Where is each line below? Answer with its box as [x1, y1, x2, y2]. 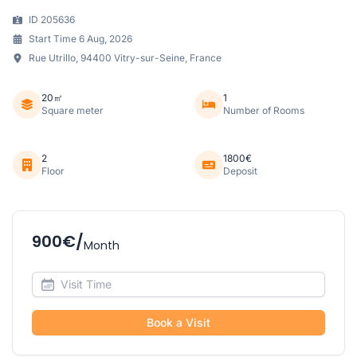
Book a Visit [147, 315, 210, 329]
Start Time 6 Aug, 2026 [29, 32, 132, 45]
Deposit [223, 164, 257, 177]
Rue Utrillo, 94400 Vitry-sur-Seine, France [29, 51, 222, 64]
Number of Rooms [223, 104, 304, 116]
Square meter [41, 104, 104, 116]
